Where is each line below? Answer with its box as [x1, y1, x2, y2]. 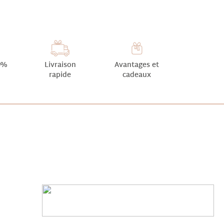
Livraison [44, 58, 76, 71]
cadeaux [122, 68, 151, 81]
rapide [49, 68, 71, 81]
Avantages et [114, 58, 159, 71]
